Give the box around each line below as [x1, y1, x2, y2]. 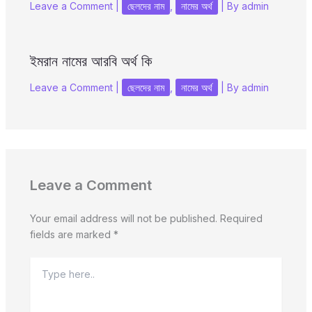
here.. [29, 271, 55, 283]
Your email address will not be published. [29, 212, 217, 225]
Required [219, 212, 263, 225]
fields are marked [29, 228, 114, 241]
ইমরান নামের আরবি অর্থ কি [29, 53, 152, 70]
